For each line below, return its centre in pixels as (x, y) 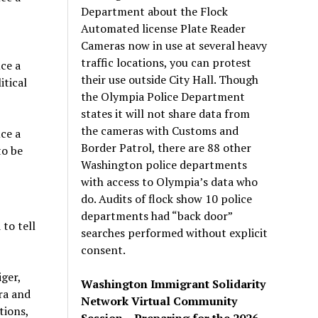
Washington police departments (164, 164)
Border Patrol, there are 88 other (166, 147)
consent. (104, 250)
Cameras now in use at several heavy (174, 45)
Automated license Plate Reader (164, 28)
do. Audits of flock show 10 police (167, 198)
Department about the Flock (155, 11)
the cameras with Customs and (160, 130)
